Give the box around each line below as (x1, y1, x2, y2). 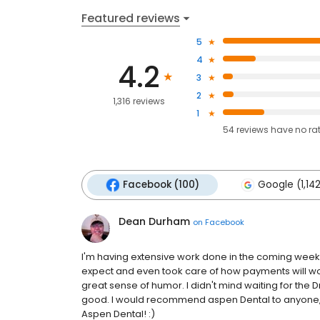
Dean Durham (119, 214, 190, 229)
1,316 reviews (112, 94, 165, 107)
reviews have (236, 124, 293, 136)
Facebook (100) (123, 178, 199, 192)
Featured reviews (81, 9, 180, 26)
